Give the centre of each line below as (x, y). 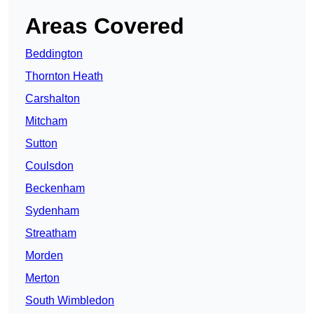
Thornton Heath (64, 76)
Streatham (51, 233)
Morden (44, 256)
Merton (42, 278)
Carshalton (53, 99)
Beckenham (55, 189)
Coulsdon (49, 166)
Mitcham (46, 121)
